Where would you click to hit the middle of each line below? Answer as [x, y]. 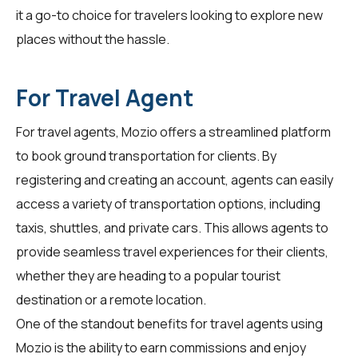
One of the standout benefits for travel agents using [169, 323]
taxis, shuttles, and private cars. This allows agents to [172, 227]
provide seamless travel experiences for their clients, [172, 251]
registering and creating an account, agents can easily [175, 179]
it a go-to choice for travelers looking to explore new [169, 15]
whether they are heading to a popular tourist [148, 275]
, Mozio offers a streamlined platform [223, 131]
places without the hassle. [93, 39]
